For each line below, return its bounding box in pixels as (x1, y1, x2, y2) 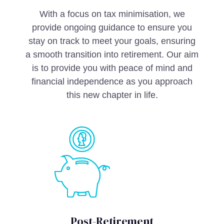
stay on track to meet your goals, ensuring (28, 36, 195, 46)
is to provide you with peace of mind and (31, 63, 192, 73)
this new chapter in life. (66, 90, 158, 100)
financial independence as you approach (31, 76, 192, 86)
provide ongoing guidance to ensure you (32, 22, 192, 32)
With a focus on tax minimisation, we (39, 9, 185, 19)
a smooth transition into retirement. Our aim (25, 49, 198, 59)
